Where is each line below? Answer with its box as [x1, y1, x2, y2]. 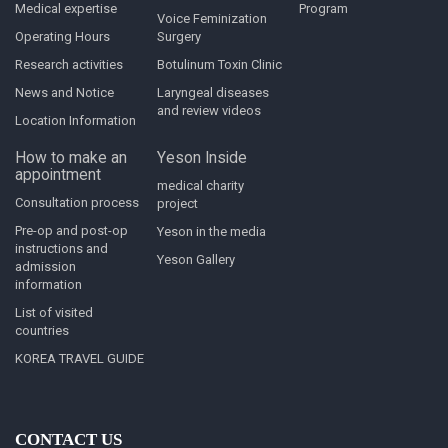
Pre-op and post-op [15, 222, 128, 238]
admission [15, 258, 76, 274]
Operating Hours [15, 28, 110, 44]
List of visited [15, 304, 93, 320]
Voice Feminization [157, 10, 268, 26]
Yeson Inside [157, 148, 248, 167]
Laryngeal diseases [157, 84, 270, 100]
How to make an [15, 148, 127, 167]
